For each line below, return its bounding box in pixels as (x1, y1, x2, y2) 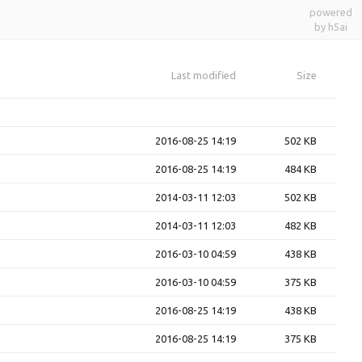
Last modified (171, 69, 236, 81)
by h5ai (314, 21, 347, 32)
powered (309, 6, 352, 18)
